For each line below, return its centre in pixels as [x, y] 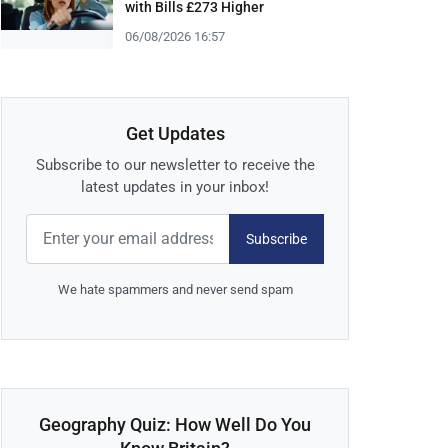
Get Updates [175, 134]
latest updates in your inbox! [175, 187]
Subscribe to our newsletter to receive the [175, 165]
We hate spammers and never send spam [175, 290]
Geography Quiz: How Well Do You [175, 425]
